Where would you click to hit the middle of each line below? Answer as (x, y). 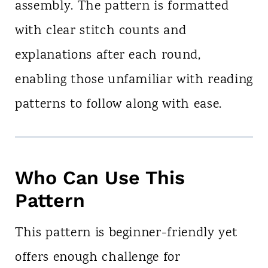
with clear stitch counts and (100, 31)
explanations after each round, (108, 56)
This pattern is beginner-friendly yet (126, 234)
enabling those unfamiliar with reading (134, 80)
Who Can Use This (100, 178)
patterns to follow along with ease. (118, 105)
